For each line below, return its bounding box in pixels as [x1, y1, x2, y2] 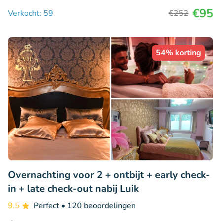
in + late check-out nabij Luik [8, 182, 139, 195]
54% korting [156, 47, 201, 59]
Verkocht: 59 [8, 8, 53, 19]
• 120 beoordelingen [61, 200, 136, 211]
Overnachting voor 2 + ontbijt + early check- [8, 168, 210, 182]
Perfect [34, 200, 61, 211]
